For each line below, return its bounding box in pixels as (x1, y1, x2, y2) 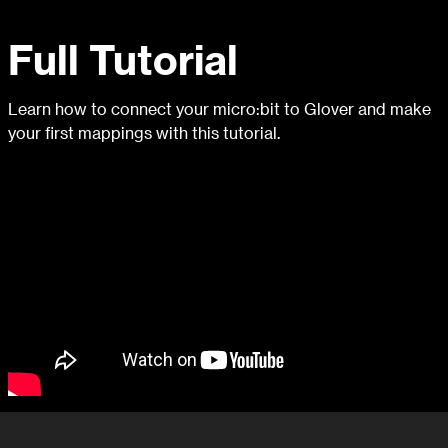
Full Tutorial (8, 35, 238, 84)
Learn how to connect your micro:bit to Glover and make (8, 99, 431, 119)
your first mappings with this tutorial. (8, 123, 280, 143)
